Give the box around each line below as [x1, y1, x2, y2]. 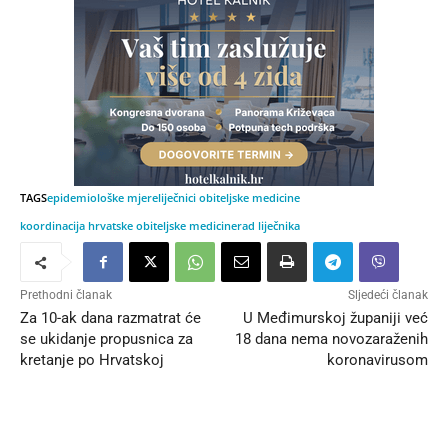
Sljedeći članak [347, 288, 428, 303]
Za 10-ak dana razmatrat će [20, 309, 201, 328]
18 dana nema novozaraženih [234, 330, 428, 349]
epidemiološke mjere [47, 190, 158, 206]
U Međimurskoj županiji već [242, 309, 428, 328]
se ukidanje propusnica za [20, 330, 193, 349]
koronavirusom [326, 351, 428, 370]
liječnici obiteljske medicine [158, 190, 300, 206]
